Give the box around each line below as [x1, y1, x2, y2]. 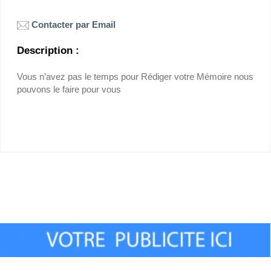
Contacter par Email [31, 19, 116, 30]
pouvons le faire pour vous [17, 84, 121, 95]
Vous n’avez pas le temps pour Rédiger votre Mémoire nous [17, 71, 253, 82]
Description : [17, 45, 79, 57]
